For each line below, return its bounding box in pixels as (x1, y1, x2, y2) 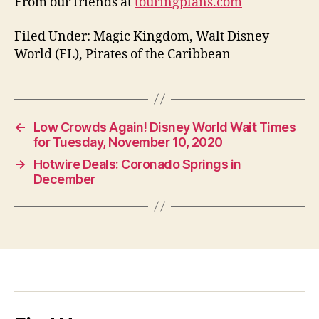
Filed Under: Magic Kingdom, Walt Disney (14, 28, 269, 45)
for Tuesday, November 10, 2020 (33, 134, 223, 150)
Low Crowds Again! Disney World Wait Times (33, 119, 296, 135)
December (33, 171, 95, 187)
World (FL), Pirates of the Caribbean (14, 46, 231, 63)
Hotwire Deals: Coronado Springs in (33, 156, 241, 172)
